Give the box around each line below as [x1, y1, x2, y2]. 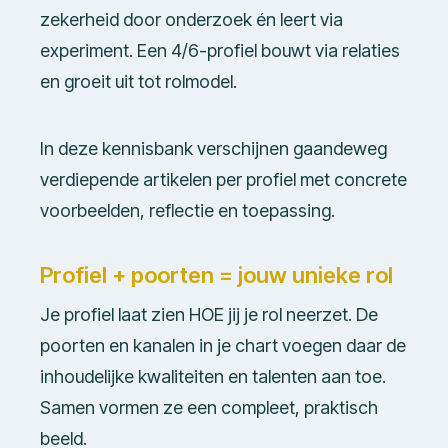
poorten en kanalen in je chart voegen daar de [40, 335, 406, 357]
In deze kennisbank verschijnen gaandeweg [40, 138, 387, 160]
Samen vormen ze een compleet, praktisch [40, 397, 378, 419]
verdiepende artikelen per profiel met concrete [40, 169, 407, 191]
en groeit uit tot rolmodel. [40, 71, 237, 93]
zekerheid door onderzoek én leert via [40, 9, 343, 31]
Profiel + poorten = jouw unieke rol [40, 262, 393, 289]
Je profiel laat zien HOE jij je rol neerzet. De [40, 304, 378, 326]
